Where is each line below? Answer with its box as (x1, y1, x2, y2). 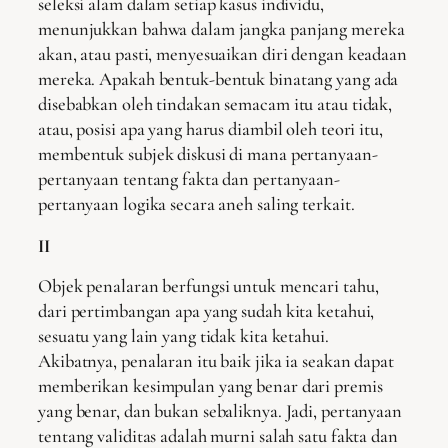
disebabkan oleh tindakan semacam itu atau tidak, (38, 93, 393, 116)
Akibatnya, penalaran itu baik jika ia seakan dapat (38, 350, 394, 373)
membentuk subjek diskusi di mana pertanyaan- (38, 143, 378, 166)
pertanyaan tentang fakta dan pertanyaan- (38, 168, 340, 191)
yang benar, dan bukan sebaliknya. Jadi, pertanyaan (38, 400, 402, 423)
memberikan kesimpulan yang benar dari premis (38, 375, 383, 398)
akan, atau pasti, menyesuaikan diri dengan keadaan (38, 43, 407, 66)
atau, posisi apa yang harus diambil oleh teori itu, (38, 118, 383, 141)
